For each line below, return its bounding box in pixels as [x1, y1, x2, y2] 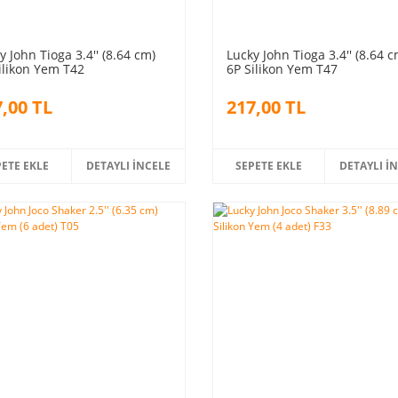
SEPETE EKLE [235, 157, 303, 173]
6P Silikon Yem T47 [226, 60, 338, 77]
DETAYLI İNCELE [86, 157, 171, 173]
